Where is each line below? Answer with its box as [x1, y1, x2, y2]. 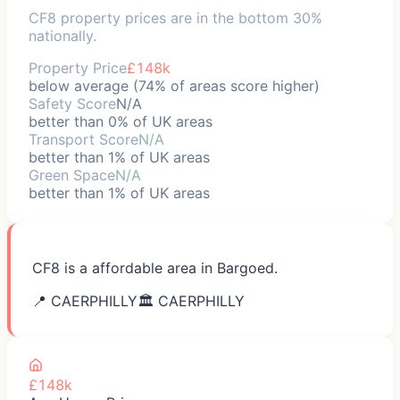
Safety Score [29, 94, 116, 112]
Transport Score [29, 129, 138, 148]
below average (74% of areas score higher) [29, 76, 320, 95]
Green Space [29, 165, 115, 184]
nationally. [29, 26, 96, 45]
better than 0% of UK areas [29, 112, 212, 130]
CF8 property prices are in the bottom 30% [29, 8, 322, 27]
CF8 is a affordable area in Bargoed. [32, 258, 278, 277]
